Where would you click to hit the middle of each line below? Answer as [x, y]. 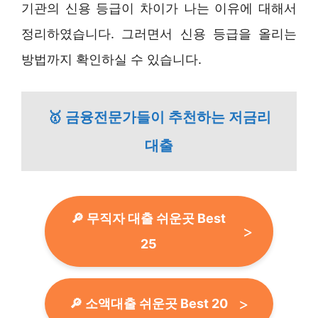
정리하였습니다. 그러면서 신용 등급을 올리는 [159, 33]
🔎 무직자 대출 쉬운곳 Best [148, 218]
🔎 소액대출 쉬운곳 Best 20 [148, 303]
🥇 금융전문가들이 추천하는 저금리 [159, 117]
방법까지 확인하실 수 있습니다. [111, 59]
